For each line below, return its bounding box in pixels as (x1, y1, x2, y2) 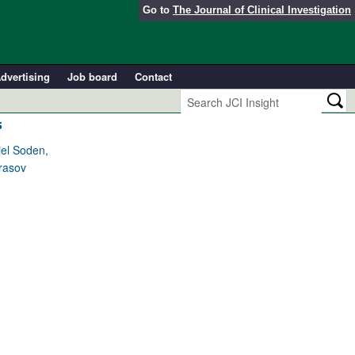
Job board (67, 69, 117, 84)
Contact (134, 69, 172, 84)
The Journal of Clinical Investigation (173, 4, 351, 16)
